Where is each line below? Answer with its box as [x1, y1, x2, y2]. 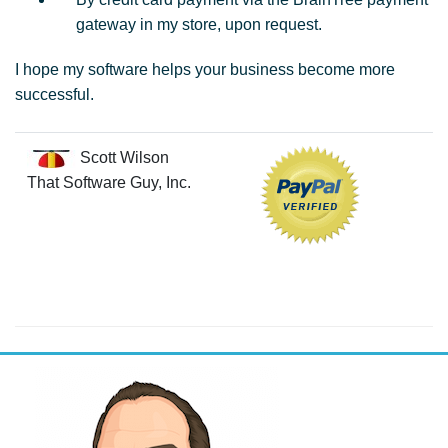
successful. [15, 86, 94, 103]
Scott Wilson [76, 149, 169, 166]
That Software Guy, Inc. [27, 174, 191, 191]
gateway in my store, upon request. [76, 16, 322, 33]
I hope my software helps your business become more [15, 61, 395, 78]
